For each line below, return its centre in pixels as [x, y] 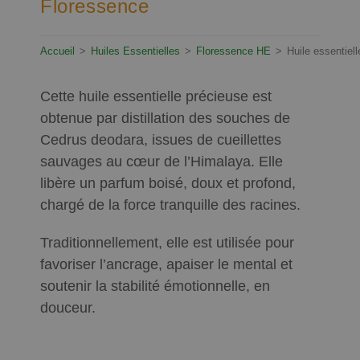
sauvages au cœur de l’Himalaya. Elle [162, 162]
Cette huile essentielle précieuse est [156, 97]
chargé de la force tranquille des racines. [170, 205]
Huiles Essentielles [135, 51]
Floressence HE [233, 51]
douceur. [68, 308]
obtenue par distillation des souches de [165, 119]
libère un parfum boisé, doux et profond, [168, 184]
